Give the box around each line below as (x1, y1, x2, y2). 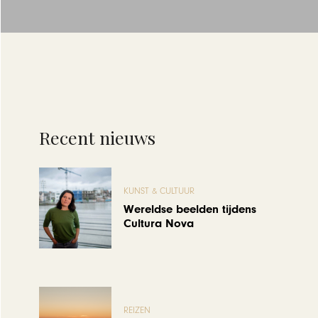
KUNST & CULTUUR (124, 186, 195, 197)
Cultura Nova (124, 216, 194, 231)
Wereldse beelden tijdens (124, 202, 257, 216)
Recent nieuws (38, 126, 155, 150)
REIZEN (124, 305, 151, 317)
